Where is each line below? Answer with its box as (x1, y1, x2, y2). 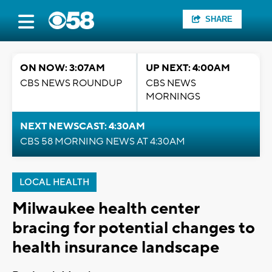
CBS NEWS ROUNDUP (20, 77, 122, 89)
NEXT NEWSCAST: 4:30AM (20, 120, 145, 132)
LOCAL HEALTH (19, 177, 89, 188)
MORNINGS (146, 90, 200, 103)
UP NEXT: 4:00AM (146, 62, 230, 74)
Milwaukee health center (12, 198, 199, 219)
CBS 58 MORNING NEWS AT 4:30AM (20, 135, 185, 148)
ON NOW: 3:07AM (20, 62, 105, 74)
